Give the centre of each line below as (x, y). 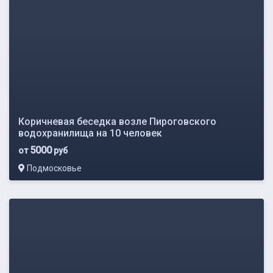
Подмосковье (53, 168)
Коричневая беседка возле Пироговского (117, 121)
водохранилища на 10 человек (90, 133)
